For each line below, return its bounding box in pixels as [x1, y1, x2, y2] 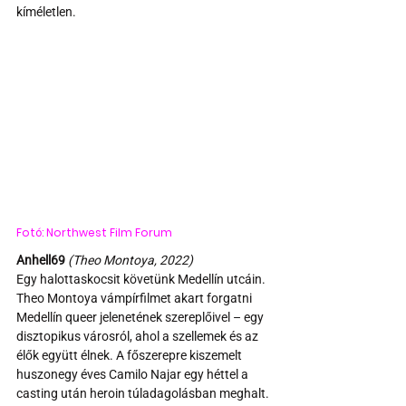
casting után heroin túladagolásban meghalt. [16, 385, 272, 401]
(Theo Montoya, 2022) [68, 252, 193, 267]
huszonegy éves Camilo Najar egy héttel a [16, 366, 251, 382]
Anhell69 [16, 252, 68, 267]
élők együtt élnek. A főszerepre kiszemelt [16, 347, 245, 362]
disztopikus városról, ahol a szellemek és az [16, 328, 261, 343]
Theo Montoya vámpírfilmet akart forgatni [16, 290, 255, 305]
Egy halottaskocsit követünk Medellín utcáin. [16, 271, 268, 286]
